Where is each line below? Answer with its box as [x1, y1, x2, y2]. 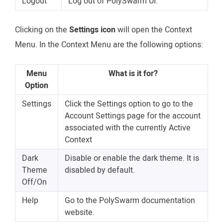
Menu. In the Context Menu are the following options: [15, 38, 203, 51]
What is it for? [108, 67, 158, 80]
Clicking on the [15, 23, 69, 36]
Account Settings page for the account [65, 110, 201, 122]
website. [65, 206, 95, 219]
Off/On [22, 176, 47, 188]
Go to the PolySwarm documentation [65, 194, 195, 207]
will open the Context [115, 23, 192, 36]
